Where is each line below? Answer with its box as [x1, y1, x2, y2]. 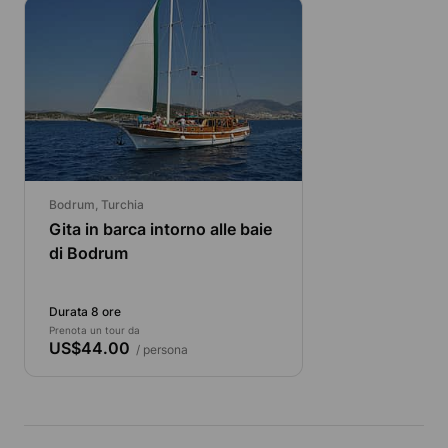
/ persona [130, 341, 188, 357]
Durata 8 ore [49, 303, 121, 319]
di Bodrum [49, 242, 128, 263]
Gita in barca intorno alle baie [49, 218, 272, 239]
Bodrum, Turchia [49, 196, 144, 212]
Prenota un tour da [49, 323, 140, 336]
